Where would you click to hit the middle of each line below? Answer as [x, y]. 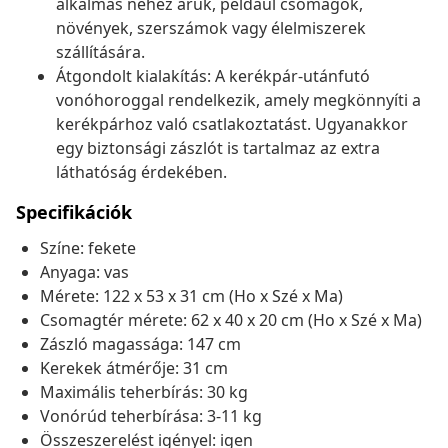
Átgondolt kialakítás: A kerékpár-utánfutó [213, 76]
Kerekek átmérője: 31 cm [134, 368]
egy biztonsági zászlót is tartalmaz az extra [218, 148]
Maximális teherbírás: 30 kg [144, 392]
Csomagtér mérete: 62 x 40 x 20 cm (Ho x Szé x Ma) [231, 320]
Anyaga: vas [84, 272]
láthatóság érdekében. [141, 172]
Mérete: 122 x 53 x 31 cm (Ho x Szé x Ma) [191, 296]
